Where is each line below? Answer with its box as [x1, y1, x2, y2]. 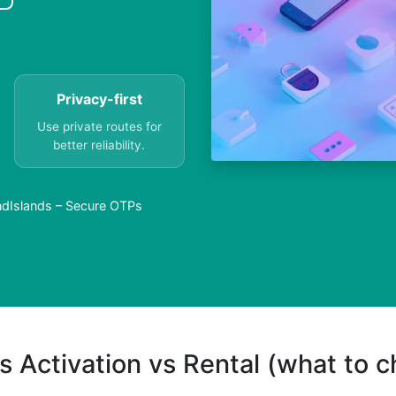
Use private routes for [36, 119, 162, 134]
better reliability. [53, 138, 146, 153]
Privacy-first [56, 90, 142, 109]
